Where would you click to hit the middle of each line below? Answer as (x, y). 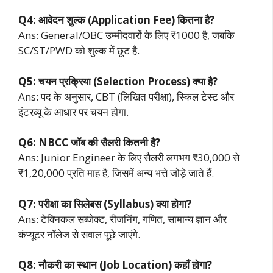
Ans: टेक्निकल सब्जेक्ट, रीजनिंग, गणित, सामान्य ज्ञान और (122, 219)
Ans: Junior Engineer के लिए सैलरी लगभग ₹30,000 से (129, 158)
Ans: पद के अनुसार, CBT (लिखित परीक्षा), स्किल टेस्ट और (126, 96)
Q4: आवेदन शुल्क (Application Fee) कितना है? (116, 20)
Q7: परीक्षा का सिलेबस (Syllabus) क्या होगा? (105, 204)
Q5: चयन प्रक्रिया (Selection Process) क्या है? (118, 81)
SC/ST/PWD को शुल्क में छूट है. (79, 51)
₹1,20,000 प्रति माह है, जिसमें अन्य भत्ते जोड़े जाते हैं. (116, 173)
